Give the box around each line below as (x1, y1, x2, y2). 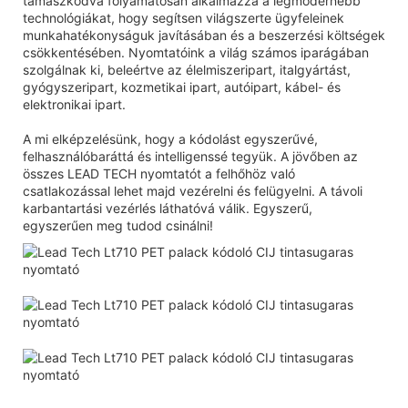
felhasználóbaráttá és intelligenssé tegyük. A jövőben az (23, 148, 358, 164)
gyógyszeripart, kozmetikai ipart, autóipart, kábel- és (23, 78, 341, 95)
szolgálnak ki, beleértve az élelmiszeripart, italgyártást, (23, 61, 351, 77)
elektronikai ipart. (23, 96, 126, 112)
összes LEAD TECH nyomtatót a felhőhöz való (23, 165, 295, 181)
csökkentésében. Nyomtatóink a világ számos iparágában (23, 44, 369, 60)
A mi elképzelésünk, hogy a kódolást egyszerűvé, (23, 130, 318, 147)
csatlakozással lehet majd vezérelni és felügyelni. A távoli (23, 182, 362, 199)
